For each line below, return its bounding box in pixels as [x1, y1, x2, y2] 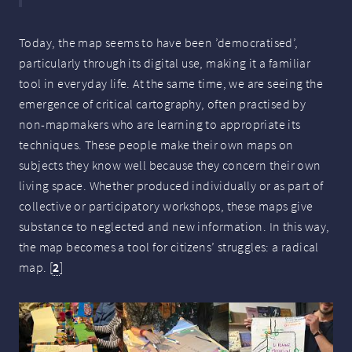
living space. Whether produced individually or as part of [19, 178, 324, 194]
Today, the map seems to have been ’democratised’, [19, 35, 299, 51]
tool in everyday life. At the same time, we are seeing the [19, 75, 324, 92]
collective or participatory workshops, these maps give [19, 198, 313, 214]
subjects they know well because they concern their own [19, 157, 321, 174]
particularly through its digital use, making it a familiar [19, 55, 311, 71]
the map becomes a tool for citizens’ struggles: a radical [19, 239, 319, 255]
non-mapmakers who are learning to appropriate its [19, 116, 301, 133]
